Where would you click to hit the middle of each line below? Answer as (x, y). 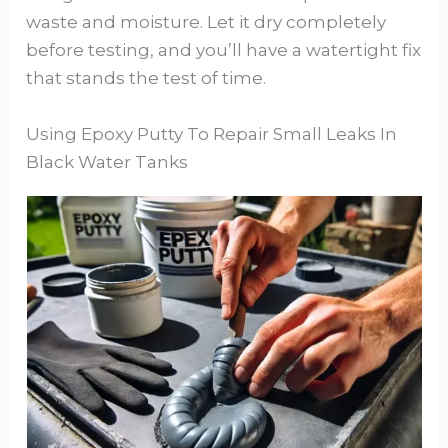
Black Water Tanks (107, 161)
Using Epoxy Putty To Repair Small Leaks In (212, 133)
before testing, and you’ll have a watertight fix (224, 50)
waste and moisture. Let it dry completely (206, 22)
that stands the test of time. (146, 78)
